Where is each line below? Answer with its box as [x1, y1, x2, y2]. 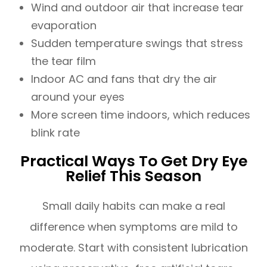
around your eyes [31, 89, 125, 105]
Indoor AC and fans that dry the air [31, 72, 218, 87]
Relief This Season [66, 166, 201, 187]
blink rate [31, 125, 80, 141]
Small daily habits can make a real [42, 198, 225, 214]
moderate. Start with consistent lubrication [19, 240, 248, 256]
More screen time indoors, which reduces [31, 107, 251, 123]
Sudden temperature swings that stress [31, 36, 244, 51]
